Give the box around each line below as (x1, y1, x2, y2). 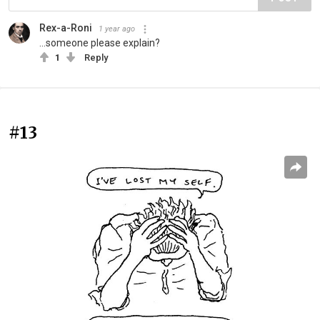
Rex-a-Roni (39, 22, 92, 34)
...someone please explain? (39, 37, 160, 49)
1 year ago (99, 24, 135, 34)
